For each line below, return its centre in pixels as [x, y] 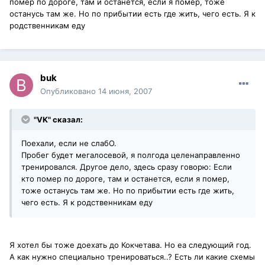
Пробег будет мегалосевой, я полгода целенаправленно [131, 155]
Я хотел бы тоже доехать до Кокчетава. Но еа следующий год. [130, 245]
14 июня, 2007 [125, 91]
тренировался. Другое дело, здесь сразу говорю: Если [127, 167]
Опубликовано [69, 91]
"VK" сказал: [57, 120]
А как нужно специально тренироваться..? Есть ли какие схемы [132, 257]
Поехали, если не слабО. [69, 143]
